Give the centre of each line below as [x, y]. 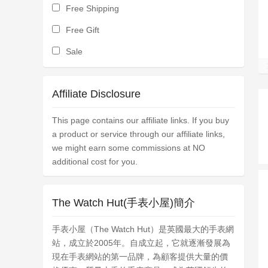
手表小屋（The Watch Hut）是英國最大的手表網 [143, 229]
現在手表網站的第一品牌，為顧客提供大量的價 [140, 257]
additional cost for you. [95, 162]
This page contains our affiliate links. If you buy [141, 120]
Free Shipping [92, 8]
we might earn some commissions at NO [129, 148]
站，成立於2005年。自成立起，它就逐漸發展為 [141, 243]
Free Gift [83, 30]
